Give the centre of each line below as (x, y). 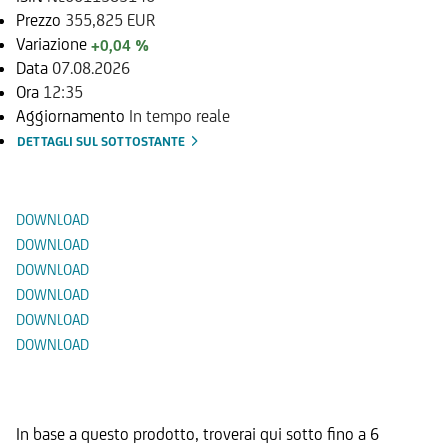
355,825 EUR (110, 19)
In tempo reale (179, 115)
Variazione (53, 43)
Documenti (83, 166)
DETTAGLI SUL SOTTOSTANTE (102, 141)
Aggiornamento (72, 115)
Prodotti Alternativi (136, 376)
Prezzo (40, 19)
